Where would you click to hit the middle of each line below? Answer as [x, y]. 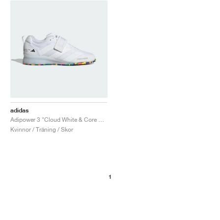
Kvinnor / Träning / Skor [42, 129]
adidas [19, 110]
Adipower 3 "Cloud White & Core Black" [101, 119]
